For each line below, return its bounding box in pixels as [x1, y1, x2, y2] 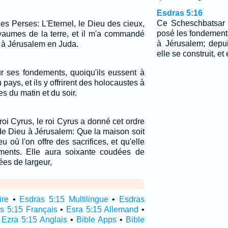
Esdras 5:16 [156, 9, 203, 17]
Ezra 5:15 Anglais [1, 215, 67, 224]
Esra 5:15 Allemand [66, 205, 139, 214]
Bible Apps [76, 215, 117, 224]
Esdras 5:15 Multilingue [19, 195, 108, 204]
